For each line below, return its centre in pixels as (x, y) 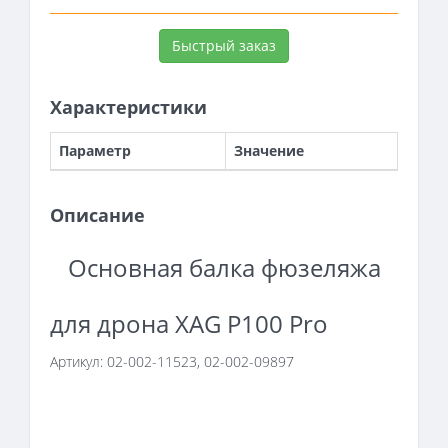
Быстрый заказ (224, 45)
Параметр (95, 150)
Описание (97, 214)
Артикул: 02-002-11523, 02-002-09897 (172, 361)
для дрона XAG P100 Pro (189, 323)
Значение (269, 150)
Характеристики (128, 106)
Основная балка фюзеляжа (224, 267)
